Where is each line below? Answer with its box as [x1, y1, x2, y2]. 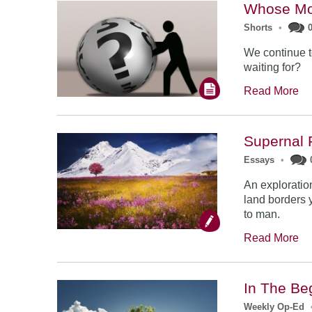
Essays [244, 155, 275, 166]
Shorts [244, 22, 273, 33]
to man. [244, 208, 281, 221]
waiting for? [244, 61, 302, 74]
